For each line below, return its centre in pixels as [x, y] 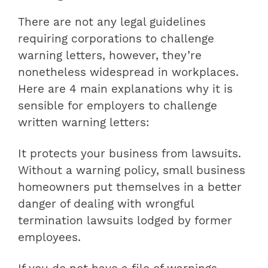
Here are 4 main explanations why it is [125, 89]
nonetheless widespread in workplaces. [128, 73]
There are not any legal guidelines [112, 22]
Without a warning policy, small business [132, 171]
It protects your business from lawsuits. [130, 154]
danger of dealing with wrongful [106, 204]
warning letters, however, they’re [110, 56]
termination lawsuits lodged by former [125, 221]
